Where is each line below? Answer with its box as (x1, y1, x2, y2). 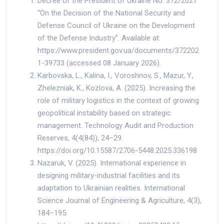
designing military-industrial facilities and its (37, 170, 180, 180)
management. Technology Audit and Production (37, 120, 193, 130)
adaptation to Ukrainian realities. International (37, 183, 185, 192)
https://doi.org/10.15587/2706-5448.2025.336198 (37, 145, 197, 155)
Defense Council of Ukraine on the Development (37, 20, 195, 30)
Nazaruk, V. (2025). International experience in (37, 158, 186, 167)
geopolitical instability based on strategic (37, 108, 171, 117)
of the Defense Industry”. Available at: (37, 33, 160, 42)
